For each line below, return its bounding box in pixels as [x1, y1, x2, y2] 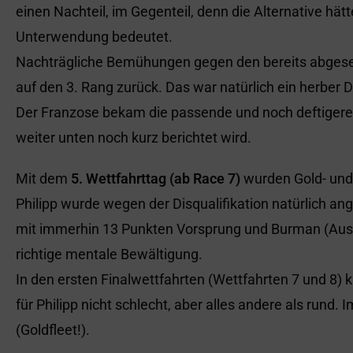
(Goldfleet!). [16, 321, 90, 338]
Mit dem [16, 170, 71, 187]
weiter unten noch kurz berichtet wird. [16, 129, 251, 146]
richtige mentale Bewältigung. [16, 246, 203, 262]
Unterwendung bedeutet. [16, 28, 173, 45]
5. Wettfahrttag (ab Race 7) [71, 170, 240, 187]
